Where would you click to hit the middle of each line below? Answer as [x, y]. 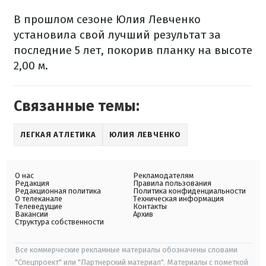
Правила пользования [172, 183]
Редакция [32, 183]
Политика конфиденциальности [189, 191]
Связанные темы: [77, 106]
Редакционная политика [58, 191]
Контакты [150, 206]
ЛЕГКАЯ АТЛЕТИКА [58, 134]
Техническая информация [178, 198]
